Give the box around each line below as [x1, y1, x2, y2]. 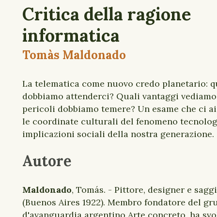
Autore [22, 152, 71, 170]
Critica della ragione [22, 3, 191, 25]
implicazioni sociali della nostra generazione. [22, 128, 214, 139]
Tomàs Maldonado [22, 47, 126, 62]
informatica [22, 24, 120, 46]
